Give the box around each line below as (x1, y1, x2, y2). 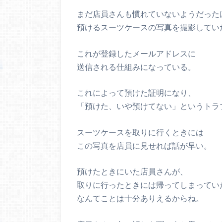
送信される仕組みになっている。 (77, 61, 196, 71)
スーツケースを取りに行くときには (77, 127, 204, 137)
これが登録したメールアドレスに (77, 48, 196, 58)
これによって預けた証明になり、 (77, 88, 196, 98)
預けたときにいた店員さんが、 (77, 166, 188, 176)
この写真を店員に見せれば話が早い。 (77, 140, 212, 150)
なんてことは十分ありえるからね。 (77, 193, 204, 203)
